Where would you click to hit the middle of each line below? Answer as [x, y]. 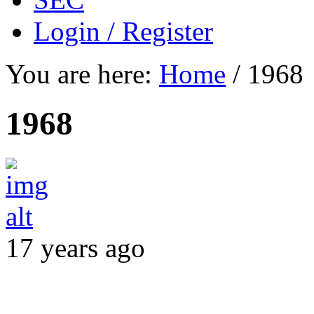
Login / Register [123, 31]
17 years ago [75, 247]
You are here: [79, 74]
